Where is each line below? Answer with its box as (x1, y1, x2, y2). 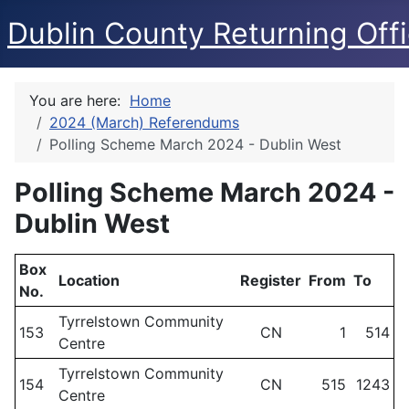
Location (58, 271, 120, 289)
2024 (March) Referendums (49, 113, 239, 131)
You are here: (29, 91, 130, 110)
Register (240, 271, 301, 289)
